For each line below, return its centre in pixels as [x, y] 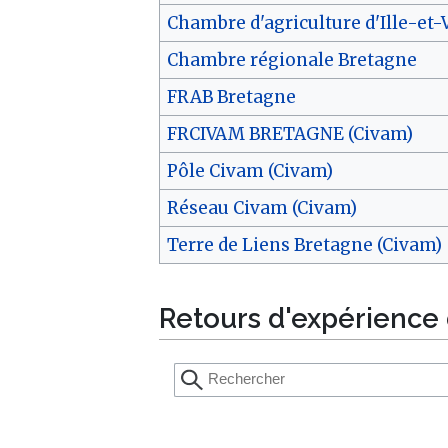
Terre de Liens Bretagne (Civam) [304, 245]
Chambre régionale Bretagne [291, 60]
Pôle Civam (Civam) [249, 171]
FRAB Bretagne [231, 97]
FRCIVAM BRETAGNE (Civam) [289, 134]
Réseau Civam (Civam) [261, 208]
